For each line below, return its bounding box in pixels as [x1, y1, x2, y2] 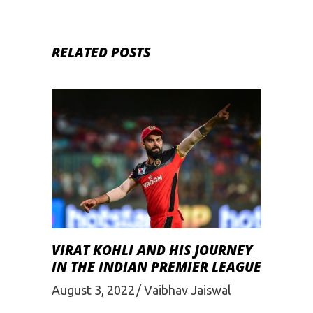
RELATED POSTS [52, 43, 150, 61]
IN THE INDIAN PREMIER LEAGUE [52, 258, 261, 277]
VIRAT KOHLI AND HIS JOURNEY [52, 241, 252, 260]
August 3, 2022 [52, 282, 135, 297]
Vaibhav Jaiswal [144, 282, 231, 297]
